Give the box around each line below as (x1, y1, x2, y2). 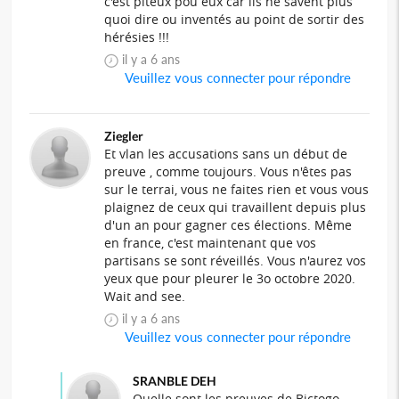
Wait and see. (104, 287, 186, 305)
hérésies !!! (104, 28, 170, 45)
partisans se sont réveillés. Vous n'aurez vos (104, 251, 367, 269)
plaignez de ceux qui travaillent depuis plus (104, 198, 367, 216)
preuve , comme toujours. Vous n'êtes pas (104, 162, 353, 180)
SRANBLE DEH (132, 372, 216, 388)
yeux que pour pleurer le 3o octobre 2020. (104, 269, 356, 287)
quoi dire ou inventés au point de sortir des (104, 10, 365, 28)
